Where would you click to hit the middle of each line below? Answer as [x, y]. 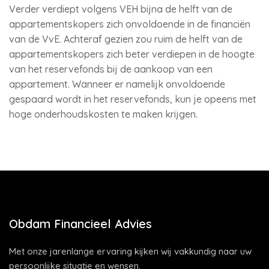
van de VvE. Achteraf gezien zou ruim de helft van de [126, 39]
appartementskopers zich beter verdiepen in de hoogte [132, 54]
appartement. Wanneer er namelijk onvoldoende [117, 84]
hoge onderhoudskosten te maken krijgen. [103, 114]
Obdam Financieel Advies [80, 224]
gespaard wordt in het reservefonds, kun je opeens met [133, 99]
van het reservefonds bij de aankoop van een [111, 69]
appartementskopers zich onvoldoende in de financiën [130, 24]
